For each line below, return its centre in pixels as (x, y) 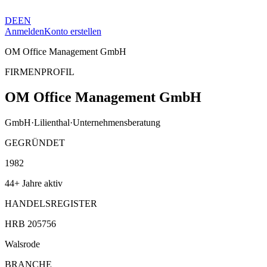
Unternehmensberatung (117, 122)
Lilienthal (52, 122)
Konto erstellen (73, 31)
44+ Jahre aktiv (34, 183)
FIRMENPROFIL (40, 72)
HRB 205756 (30, 223)
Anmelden (24, 31)
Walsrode (22, 244)
